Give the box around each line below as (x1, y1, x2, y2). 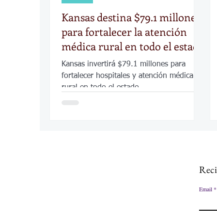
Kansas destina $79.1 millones (62, 10, 201, 24)
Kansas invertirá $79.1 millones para (62, 61, 186, 68)
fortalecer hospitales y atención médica (62, 72, 193, 80)
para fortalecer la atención (62, 24, 187, 39)
